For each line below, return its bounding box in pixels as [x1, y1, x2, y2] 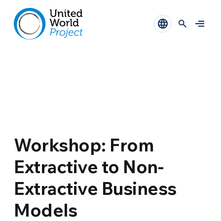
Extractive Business [14, 177, 177, 199]
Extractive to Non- [14, 155, 164, 178]
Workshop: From [14, 134, 154, 156]
